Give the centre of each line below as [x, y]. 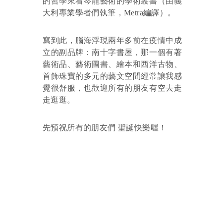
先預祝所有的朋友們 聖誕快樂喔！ [105, 128]
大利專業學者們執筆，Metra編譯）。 [109, 13]
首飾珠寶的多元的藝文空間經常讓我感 [112, 76]
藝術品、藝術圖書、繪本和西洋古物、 [112, 64]
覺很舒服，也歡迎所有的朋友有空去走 [112, 88]
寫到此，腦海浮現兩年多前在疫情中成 [112, 40]
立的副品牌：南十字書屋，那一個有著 [112, 52]
